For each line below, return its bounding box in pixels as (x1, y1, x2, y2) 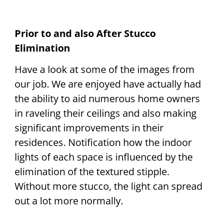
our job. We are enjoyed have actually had (15, 77, 201, 91)
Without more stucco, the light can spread (15, 180, 202, 193)
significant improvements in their (15, 121, 163, 135)
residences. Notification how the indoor (15, 136, 192, 149)
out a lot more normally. (15, 194, 123, 208)
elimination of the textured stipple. (15, 165, 169, 179)
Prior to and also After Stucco (15, 26, 156, 40)
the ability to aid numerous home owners (15, 92, 200, 106)
